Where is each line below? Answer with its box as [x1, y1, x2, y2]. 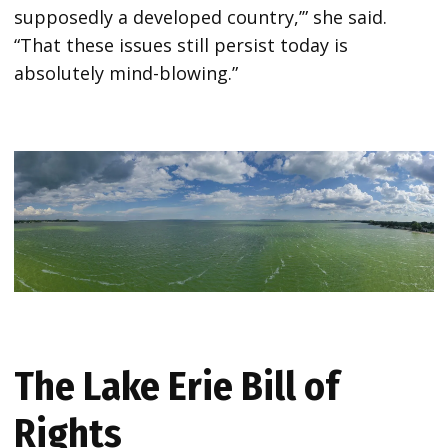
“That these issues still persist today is [14, 33, 349, 58]
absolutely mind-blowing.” [14, 61, 239, 86]
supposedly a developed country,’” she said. [14, 5, 388, 30]
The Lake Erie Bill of [14, 362, 340, 410]
